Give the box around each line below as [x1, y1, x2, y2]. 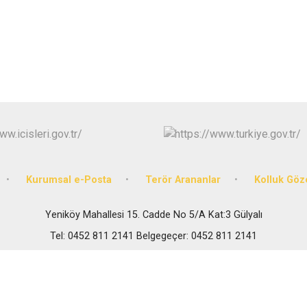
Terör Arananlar [145, 173, 221, 186]
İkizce [236, 76, 269, 90]
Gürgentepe [236, 53, 300, 67]
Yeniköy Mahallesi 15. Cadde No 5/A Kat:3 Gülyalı [45, 208, 262, 221]
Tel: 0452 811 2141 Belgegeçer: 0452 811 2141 [50, 230, 257, 242]
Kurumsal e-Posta [25, 173, 112, 186]
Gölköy [236, 6, 273, 21]
